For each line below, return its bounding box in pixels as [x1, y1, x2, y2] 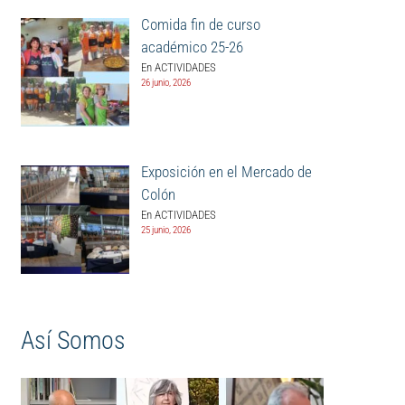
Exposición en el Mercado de [140, 163, 312, 182]
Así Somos [20, 325, 126, 356]
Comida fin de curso [140, 14, 260, 33]
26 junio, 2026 [140, 76, 191, 89]
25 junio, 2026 [140, 224, 191, 237]
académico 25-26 [140, 37, 243, 56]
